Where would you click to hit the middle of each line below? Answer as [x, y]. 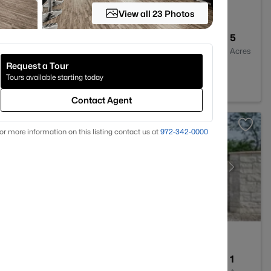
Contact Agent [102, 100]
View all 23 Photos [157, 13]
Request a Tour [38, 66]
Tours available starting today [55, 77]
